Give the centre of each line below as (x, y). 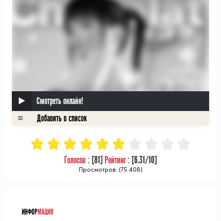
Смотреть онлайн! (60, 101)
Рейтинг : (118, 160)
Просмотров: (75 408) (110, 169)
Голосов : (78, 160)
